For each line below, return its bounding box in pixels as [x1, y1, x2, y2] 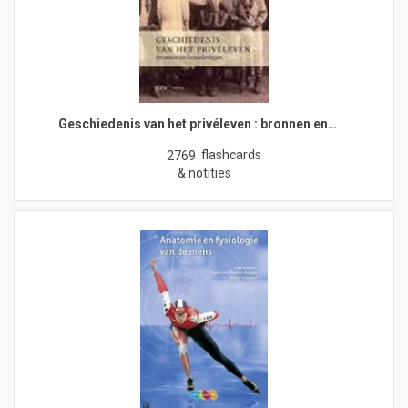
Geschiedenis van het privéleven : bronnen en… [57, 116, 337, 131]
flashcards [201, 147, 261, 162]
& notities [177, 165, 231, 180]
